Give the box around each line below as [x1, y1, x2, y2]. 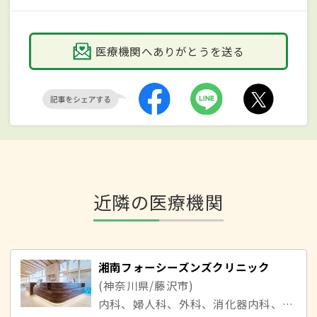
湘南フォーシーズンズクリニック [98, 259, 270, 275]
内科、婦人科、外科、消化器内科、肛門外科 [282, 296, 293, 312]
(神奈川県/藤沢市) [98, 277, 195, 294]
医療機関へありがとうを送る [95, 42, 245, 59]
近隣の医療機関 [93, 189, 224, 215]
